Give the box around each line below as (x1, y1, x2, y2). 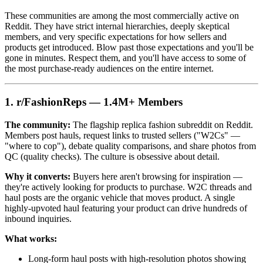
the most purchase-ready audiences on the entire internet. (5, 63, 214, 74)
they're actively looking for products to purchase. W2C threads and (5, 181, 252, 192)
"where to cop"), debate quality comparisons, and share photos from (5, 140, 256, 151)
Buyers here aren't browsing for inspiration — (70, 171, 242, 181)
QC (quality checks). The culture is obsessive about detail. (5, 151, 220, 161)
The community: (5, 119, 70, 130)
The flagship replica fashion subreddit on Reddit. (70, 119, 253, 130)
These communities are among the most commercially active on (5, 11, 239, 21)
